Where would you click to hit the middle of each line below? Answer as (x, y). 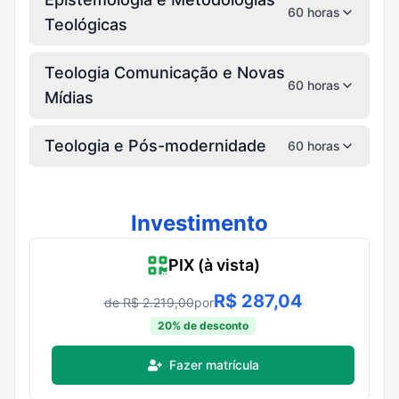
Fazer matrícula (214, 364)
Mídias (69, 97)
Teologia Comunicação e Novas (165, 72)
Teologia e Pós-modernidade (155, 145)
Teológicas (86, 24)
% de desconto (210, 325)
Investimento (199, 223)
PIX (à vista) (214, 265)
